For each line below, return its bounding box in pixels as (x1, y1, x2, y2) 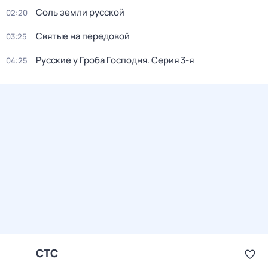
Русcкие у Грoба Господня (36, 54, 147, 66)
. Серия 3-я (147, 54, 194, 66)
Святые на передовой (36, 30, 130, 42)
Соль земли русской (36, 6, 124, 19)
